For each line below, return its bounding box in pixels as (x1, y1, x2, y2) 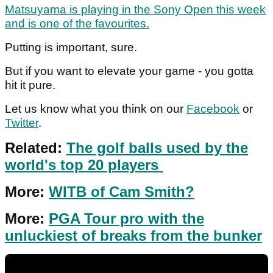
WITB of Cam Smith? (49, 183, 194, 200)
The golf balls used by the (66, 140, 248, 157)
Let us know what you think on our (5, 102, 186, 116)
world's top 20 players (5, 157, 163, 174)
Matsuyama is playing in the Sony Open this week (5, 3, 266, 16)
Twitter (5, 116, 38, 130)
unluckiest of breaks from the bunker (5, 227, 262, 244)
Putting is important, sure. (5, 41, 140, 54)
